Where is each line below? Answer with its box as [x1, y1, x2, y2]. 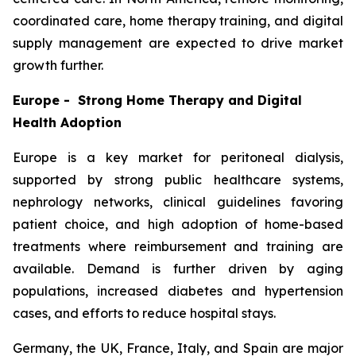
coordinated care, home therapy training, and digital [13, 12, 343, 29]
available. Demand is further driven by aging [13, 260, 343, 277]
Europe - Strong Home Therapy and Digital [13, 91, 302, 108]
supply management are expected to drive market [13, 34, 343, 51]
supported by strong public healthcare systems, [13, 171, 343, 188]
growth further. [13, 56, 103, 73]
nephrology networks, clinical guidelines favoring [13, 193, 343, 210]
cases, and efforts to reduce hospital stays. [13, 304, 276, 321]
